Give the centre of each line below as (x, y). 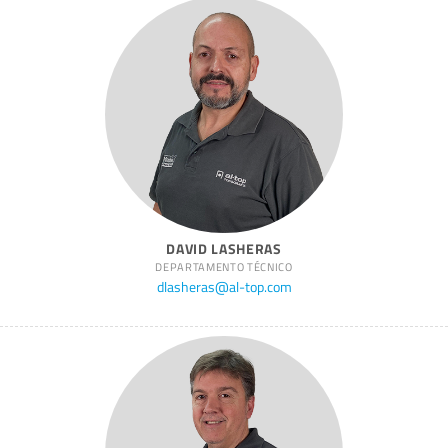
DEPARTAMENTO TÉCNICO (224, 267)
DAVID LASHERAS (224, 249)
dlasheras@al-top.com (224, 286)
